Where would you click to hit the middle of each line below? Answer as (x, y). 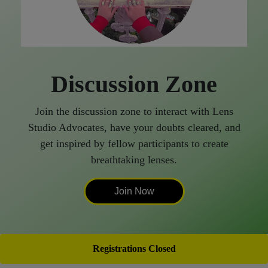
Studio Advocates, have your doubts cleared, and (134, 127)
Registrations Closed (134, 248)
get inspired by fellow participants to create (134, 143)
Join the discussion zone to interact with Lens (134, 111)
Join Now (134, 191)
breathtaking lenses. (134, 159)
